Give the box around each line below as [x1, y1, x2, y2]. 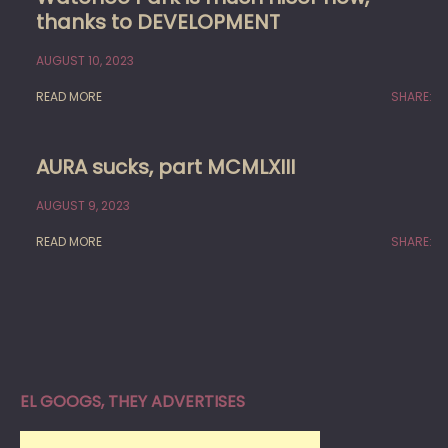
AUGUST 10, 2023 [36, 51, 134, 69]
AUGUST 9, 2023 [36, 196, 130, 214]
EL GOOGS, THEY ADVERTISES [20, 389, 245, 413]
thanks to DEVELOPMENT [36, 7, 280, 36]
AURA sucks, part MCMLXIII [36, 152, 295, 181]
